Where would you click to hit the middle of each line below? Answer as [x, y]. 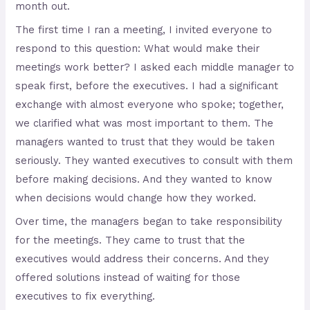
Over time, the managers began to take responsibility [149, 222]
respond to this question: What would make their [138, 48]
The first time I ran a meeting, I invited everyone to [144, 29]
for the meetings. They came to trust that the [130, 240]
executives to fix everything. [85, 297]
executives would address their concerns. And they [143, 259]
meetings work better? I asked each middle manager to [155, 67]
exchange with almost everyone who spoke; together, [150, 104]
